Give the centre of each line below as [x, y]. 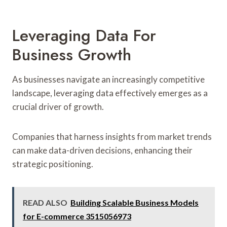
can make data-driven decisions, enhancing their [102, 150]
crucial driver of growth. [58, 106]
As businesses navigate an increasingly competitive [108, 79]
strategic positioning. [53, 164]
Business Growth [72, 54]
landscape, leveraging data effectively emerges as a [110, 93]
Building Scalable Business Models [135, 202]
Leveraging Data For [84, 35]
